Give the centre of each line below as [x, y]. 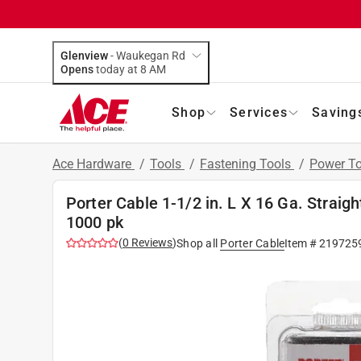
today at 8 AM [158, 69]
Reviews [151, 242]
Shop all [197, 243]
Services [259, 112]
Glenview [84, 55]
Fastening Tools [247, 164]
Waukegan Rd [151, 55]
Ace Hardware [93, 164]
